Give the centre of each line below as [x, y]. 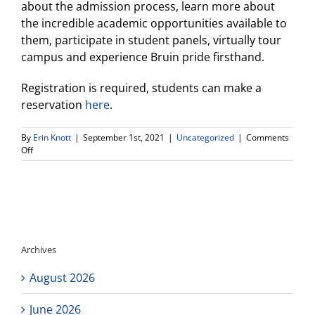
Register [49, 213]
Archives [39, 250]
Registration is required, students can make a [141, 88]
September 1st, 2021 [124, 137]
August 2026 [62, 277]
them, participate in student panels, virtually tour [151, 40]
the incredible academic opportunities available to [154, 23]
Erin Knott [52, 137]
